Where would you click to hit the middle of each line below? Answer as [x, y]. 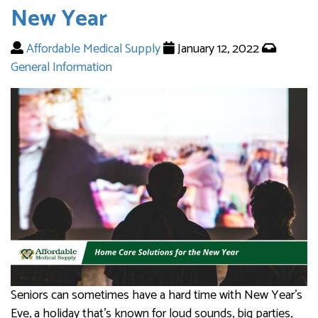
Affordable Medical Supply [93, 49]
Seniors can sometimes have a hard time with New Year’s [157, 295]
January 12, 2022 [220, 49]
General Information [61, 68]
